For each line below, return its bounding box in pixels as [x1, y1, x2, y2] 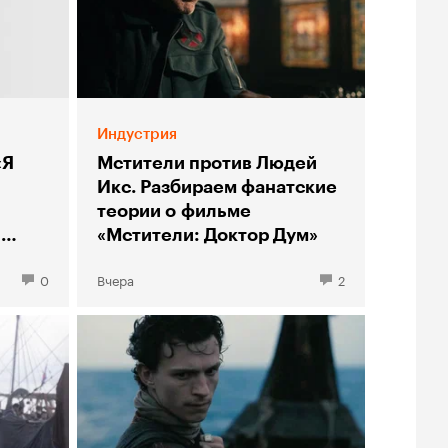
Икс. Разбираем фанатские [96, 175, 337, 198]
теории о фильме [96, 199, 251, 222]
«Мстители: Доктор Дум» [96, 223, 318, 246]
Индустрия [96, 124, 177, 143]
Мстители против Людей [96, 151, 317, 174]
